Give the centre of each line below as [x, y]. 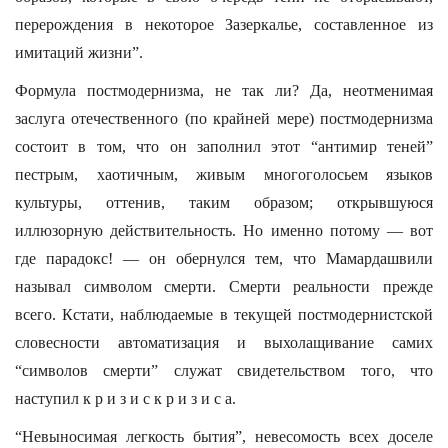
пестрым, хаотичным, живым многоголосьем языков [224, 174]
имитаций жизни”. [79, 52]
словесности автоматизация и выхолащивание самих [224, 342]
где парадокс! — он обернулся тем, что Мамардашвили [224, 258]
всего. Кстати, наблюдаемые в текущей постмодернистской [224, 314]
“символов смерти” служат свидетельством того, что [224, 370]
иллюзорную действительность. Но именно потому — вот [224, 230]
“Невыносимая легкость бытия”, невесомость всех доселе [224, 436]
